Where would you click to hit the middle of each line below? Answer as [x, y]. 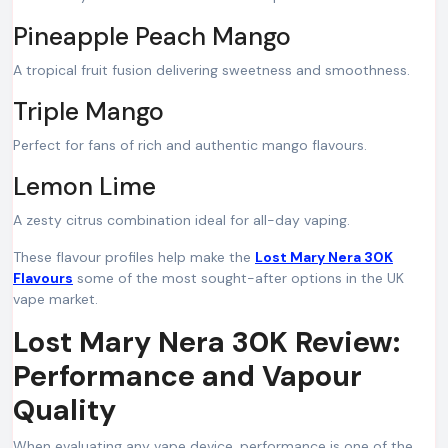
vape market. [55, 299]
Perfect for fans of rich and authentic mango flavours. [190, 145]
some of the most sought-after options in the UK [238, 278]
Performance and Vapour [187, 376]
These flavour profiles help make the [134, 257]
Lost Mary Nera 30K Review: [206, 342]
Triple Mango [88, 111]
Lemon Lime [84, 186]
